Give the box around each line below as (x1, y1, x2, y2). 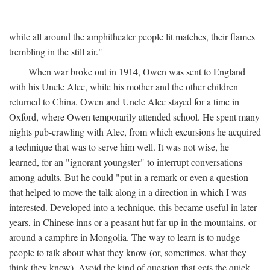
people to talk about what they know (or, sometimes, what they (9, 245, 246, 259)
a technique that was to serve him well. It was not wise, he (9, 140, 229, 153)
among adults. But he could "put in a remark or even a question (9, 170, 248, 183)
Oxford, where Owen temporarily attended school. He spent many (9, 110, 260, 123)
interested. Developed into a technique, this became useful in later (9, 200, 257, 213)
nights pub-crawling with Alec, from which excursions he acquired (9, 125, 261, 138)
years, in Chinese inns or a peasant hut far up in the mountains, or (9, 215, 256, 228)
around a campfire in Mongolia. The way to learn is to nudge (9, 230, 240, 243)
